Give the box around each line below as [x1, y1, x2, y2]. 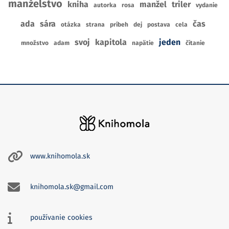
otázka [61, 20, 81, 28]
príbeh [110, 20, 128, 28]
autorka [94, 1, 117, 9]
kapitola [95, 37, 127, 47]
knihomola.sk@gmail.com [30, 182, 113, 192]
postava [147, 20, 170, 28]
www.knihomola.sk [30, 152, 90, 161]
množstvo [21, 39, 49, 47]
